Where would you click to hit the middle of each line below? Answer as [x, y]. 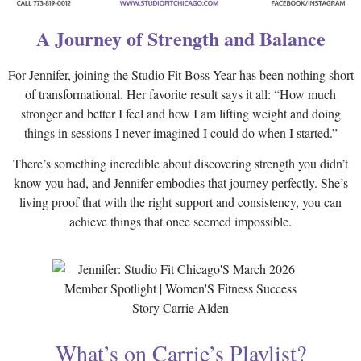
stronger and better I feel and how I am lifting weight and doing [180, 113]
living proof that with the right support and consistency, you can [180, 202]
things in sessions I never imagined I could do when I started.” [180, 132]
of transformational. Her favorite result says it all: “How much [180, 93]
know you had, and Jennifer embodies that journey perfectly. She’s [180, 183]
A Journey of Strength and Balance [180, 39]
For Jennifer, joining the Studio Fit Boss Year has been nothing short [180, 74]
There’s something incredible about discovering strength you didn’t [180, 164]
